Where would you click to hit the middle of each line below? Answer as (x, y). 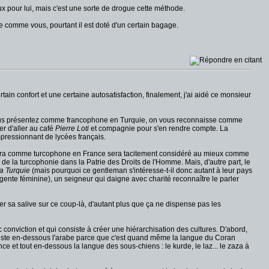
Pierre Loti (72, 128)
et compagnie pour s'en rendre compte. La (159, 128)
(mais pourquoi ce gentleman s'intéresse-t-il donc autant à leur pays (141, 171)
